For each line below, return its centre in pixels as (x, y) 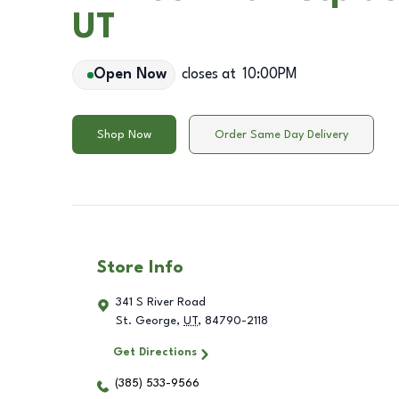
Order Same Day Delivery (281, 134)
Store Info (140, 269)
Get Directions (155, 353)
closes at (208, 75)
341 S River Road (161, 303)
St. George (146, 322)
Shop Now (124, 134)
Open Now (130, 75)
